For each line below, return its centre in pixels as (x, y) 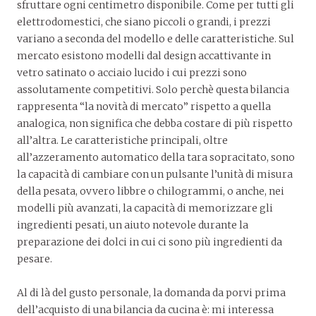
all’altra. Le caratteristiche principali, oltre (122, 140)
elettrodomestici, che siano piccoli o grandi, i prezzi (144, 22)
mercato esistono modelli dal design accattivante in (144, 55)
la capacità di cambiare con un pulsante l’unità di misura (155, 174)
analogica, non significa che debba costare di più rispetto (155, 123)
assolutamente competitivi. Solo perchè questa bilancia (153, 89)
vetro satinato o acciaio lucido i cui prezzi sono (132, 72)
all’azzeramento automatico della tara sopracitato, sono (156, 157)
